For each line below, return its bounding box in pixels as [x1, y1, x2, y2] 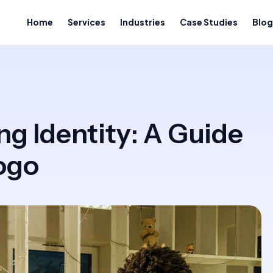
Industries [120, 16, 165, 27]
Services [68, 16, 105, 27]
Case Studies [180, 16, 238, 27]
